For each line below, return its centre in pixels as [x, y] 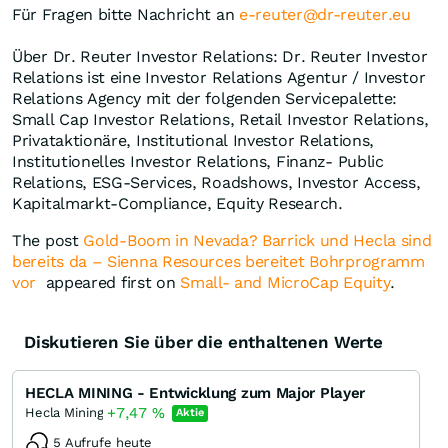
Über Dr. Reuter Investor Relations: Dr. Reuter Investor [220, 57]
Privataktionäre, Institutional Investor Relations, [193, 141]
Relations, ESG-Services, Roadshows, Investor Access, [216, 183]
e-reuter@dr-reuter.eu [325, 15]
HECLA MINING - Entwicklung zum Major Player [195, 393]
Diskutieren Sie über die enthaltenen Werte [203, 342]
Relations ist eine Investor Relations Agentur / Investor [219, 78]
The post [48, 241]
